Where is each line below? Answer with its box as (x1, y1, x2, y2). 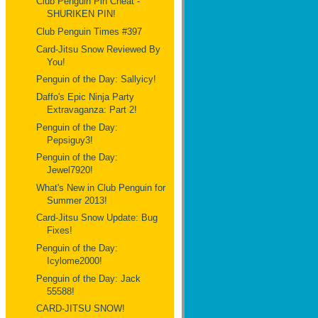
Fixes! (47, 225, 73, 236)
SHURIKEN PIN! (47, 9, 116, 20)
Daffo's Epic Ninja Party (36, 91, 135, 102)
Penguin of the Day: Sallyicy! (36, 74, 157, 85)
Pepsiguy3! (47, 134, 94, 146)
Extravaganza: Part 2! (47, 104, 138, 115)
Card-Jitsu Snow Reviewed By (36, 43, 161, 55)
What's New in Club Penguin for (36, 182, 166, 193)
